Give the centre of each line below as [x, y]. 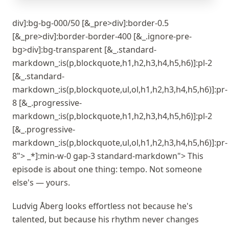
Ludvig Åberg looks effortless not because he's [102, 206]
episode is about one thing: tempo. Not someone [107, 169]
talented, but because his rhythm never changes [106, 219]
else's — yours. [41, 182]
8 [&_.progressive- [47, 103]
